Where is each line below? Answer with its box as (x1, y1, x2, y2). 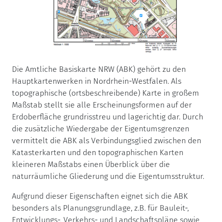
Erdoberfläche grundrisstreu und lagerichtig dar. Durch (12, 111, 203, 121)
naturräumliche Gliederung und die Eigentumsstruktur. (12, 171, 204, 181)
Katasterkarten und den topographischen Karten (12, 147, 183, 157)
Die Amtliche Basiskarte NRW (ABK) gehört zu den (12, 64, 186, 74)
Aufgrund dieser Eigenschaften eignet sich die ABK (12, 191, 188, 201)
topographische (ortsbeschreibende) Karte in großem (12, 88, 199, 98)
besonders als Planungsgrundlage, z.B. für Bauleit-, (12, 203, 189, 213)
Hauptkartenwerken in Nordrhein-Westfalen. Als (12, 76, 181, 86)
